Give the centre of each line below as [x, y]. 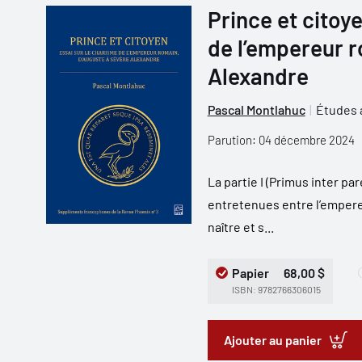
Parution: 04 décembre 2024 [281, 140]
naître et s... [240, 227]
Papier [250, 273]
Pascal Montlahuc [256, 109]
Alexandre [258, 76]
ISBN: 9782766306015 [276, 289]
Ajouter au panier [272, 340]
